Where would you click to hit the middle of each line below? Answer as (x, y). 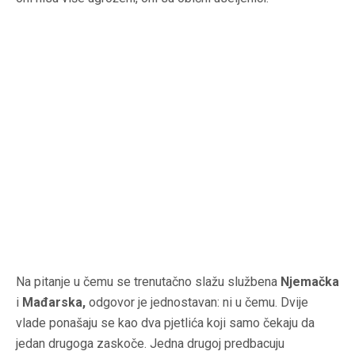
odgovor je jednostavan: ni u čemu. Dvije (197, 303)
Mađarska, (54, 303)
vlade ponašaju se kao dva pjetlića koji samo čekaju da (165, 323)
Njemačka (310, 282)
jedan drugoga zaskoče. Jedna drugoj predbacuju (150, 344)
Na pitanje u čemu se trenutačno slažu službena (148, 282)
